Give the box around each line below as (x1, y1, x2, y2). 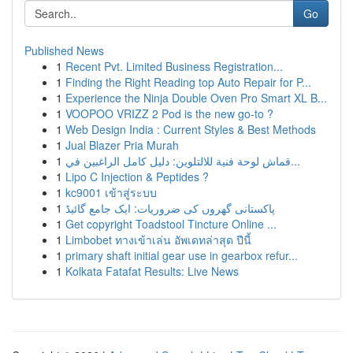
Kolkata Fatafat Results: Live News (65, 263, 239, 279)
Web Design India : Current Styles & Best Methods (65, 121, 316, 137)
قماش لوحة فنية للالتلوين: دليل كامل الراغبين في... (291, 153, 300, 169)
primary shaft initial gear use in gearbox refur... (65, 247, 298, 263)
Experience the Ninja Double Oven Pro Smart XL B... (65, 90, 327, 106)
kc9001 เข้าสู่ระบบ (65, 184, 157, 200)
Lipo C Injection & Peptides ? (65, 169, 209, 184)
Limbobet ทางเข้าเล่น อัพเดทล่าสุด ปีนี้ (65, 232, 251, 247)
